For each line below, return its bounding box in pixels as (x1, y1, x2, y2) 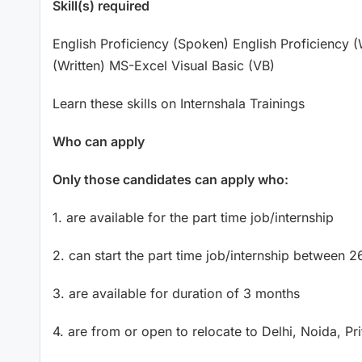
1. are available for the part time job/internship (53, 208, 334, 225)
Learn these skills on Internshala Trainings (53, 95, 305, 112)
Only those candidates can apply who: (53, 170, 288, 187)
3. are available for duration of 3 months (53, 284, 300, 301)
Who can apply (53, 133, 145, 149)
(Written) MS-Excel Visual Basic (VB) (53, 57, 275, 74)
